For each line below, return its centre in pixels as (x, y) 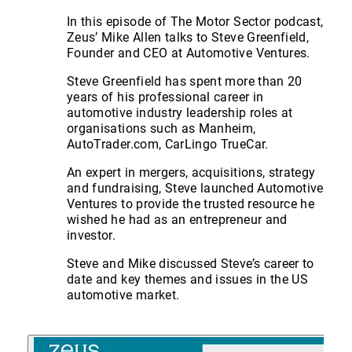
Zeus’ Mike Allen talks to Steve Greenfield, (188, 38)
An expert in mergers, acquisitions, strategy (191, 173)
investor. (92, 236)
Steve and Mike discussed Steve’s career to (191, 264)
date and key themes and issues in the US (188, 280)
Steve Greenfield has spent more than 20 (185, 82)
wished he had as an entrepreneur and (177, 220)
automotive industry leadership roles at (180, 113)
